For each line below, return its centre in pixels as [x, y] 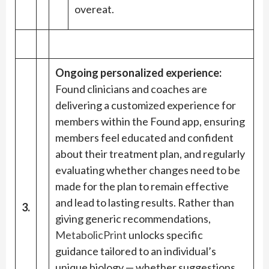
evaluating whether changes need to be [148, 170]
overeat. [94, 9]
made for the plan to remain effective [142, 186]
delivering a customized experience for [146, 105]
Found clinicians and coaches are [131, 89]
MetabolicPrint [91, 235]
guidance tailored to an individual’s [136, 251]
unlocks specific [165, 235]
